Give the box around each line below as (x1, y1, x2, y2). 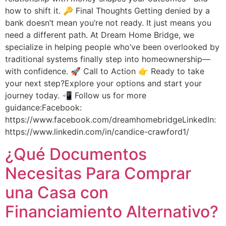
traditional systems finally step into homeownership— (5, 53, 210, 64)
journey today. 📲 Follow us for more (5, 90, 146, 100)
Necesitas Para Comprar (5, 163, 191, 184)
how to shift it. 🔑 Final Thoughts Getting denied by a (5, 5, 210, 16)
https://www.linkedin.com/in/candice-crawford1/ (5, 126, 189, 137)
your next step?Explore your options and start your (5, 78, 202, 88)
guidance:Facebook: (5, 102, 82, 112)
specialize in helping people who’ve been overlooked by (5, 41, 219, 52)
